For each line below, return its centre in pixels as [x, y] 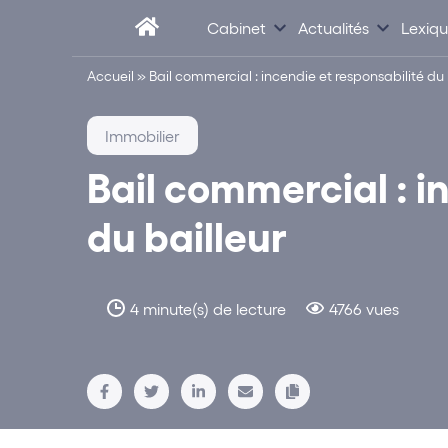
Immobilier [142, 135]
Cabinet [236, 27]
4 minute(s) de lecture [208, 309]
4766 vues [364, 309]
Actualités [333, 27]
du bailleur [187, 234]
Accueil [110, 75]
